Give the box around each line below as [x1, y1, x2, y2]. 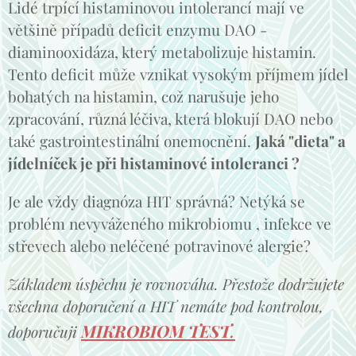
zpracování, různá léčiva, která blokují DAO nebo [8, 107, 333, 129]
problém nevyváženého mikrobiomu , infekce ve [8, 212, 331, 234]
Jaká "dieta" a [255, 130, 346, 151]
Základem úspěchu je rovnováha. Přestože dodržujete [8, 273, 344, 294]
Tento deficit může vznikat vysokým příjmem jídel [8, 63, 348, 84]
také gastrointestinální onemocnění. [8, 130, 255, 151]
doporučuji [8, 320, 81, 342]
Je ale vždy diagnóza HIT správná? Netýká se [8, 190, 305, 211]
